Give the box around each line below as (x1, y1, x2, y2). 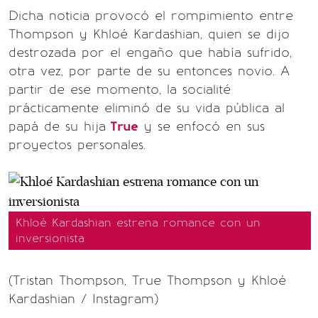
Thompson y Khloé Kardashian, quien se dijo (9, 26, 290, 42)
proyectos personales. (9, 137, 146, 153)
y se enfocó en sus (138, 119, 265, 134)
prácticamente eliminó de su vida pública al (9, 100, 285, 116)
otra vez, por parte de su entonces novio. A (9, 63, 290, 79)
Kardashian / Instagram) (9, 291, 158, 307)
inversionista (16, 231, 84, 245)
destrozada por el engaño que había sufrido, (9, 45, 292, 60)
